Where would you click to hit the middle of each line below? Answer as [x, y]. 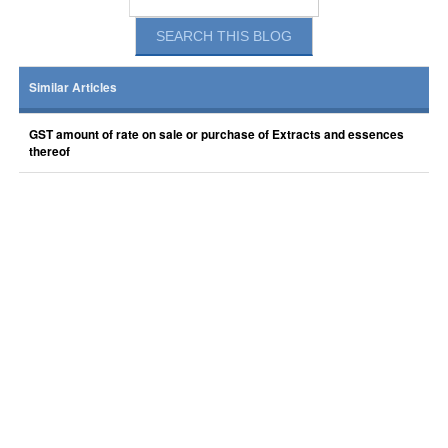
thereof [49, 151]
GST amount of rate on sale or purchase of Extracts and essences [216, 134]
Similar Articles [72, 87]
